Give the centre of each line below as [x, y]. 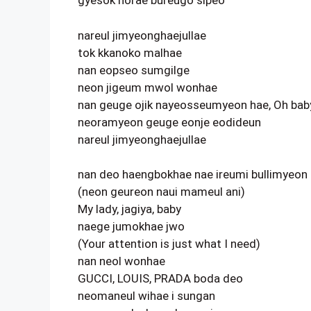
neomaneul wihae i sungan [146, 296]
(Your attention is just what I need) [169, 244]
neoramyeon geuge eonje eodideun [169, 122]
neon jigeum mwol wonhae [148, 87]
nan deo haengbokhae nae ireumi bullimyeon [193, 174]
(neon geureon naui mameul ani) [161, 192]
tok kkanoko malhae [130, 52]
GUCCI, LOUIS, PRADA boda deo [160, 278]
